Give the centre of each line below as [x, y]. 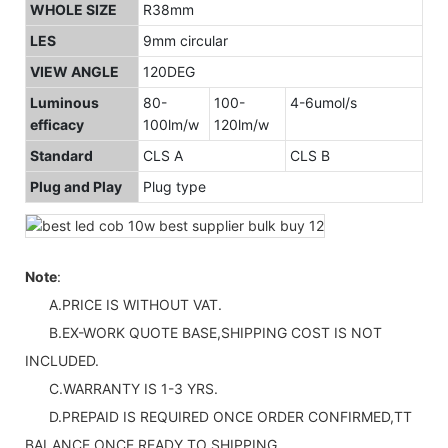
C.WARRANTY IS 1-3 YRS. [121, 388]
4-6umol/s [323, 102]
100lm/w [171, 124]
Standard [61, 155]
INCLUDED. [62, 360]
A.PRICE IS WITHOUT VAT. [123, 304]
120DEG [169, 71]
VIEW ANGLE [74, 71]
